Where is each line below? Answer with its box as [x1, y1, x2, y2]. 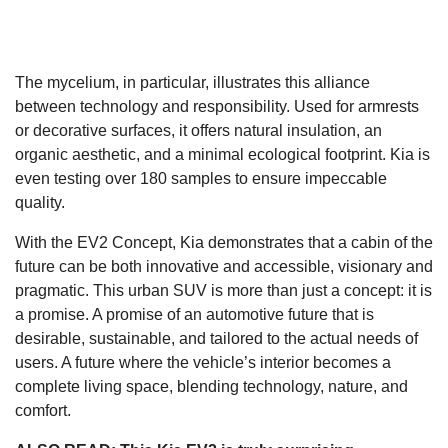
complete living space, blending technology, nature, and [15, 377, 408, 395]
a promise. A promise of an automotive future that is [15, 305, 374, 323]
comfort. [15, 401, 71, 419]
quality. [15, 193, 65, 211]
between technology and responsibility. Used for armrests [15, 97, 419, 115]
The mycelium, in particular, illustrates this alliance [15, 73, 370, 91]
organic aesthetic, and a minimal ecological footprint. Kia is [15, 145, 430, 163]
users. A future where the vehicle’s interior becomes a [15, 353, 391, 371]
